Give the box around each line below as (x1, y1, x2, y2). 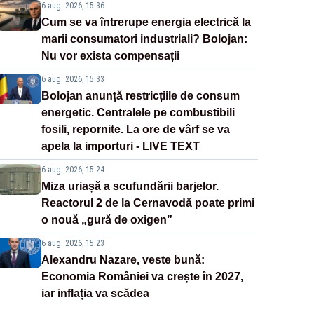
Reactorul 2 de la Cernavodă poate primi (41, 197, 254, 210)
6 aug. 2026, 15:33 (41, 74, 104, 85)
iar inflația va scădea (41, 287, 149, 300)
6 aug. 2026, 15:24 (41, 165, 104, 175)
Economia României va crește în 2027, (41, 271, 243, 283)
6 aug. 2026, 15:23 (41, 238, 104, 249)
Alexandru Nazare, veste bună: (41, 254, 205, 266)
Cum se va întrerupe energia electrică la (41, 16, 251, 29)
